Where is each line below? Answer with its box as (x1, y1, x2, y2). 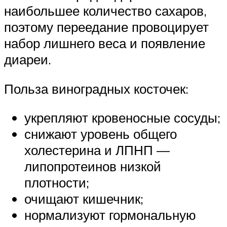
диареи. (4, 51, 51, 68)
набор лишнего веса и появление (4, 35, 205, 52)
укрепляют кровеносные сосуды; (24, 109, 220, 126)
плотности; (24, 174, 89, 191)
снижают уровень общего (24, 126, 177, 142)
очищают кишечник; (24, 191, 143, 207)
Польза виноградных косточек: (4, 80, 188, 97)
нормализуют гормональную (24, 207, 196, 223)
